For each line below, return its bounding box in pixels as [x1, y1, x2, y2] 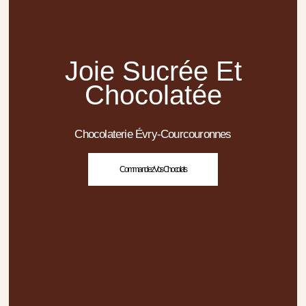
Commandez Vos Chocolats [120, 165, 186, 175]
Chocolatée [84, 80, 222, 111]
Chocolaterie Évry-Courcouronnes [74, 128, 232, 141]
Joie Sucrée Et [64, 56, 242, 87]
